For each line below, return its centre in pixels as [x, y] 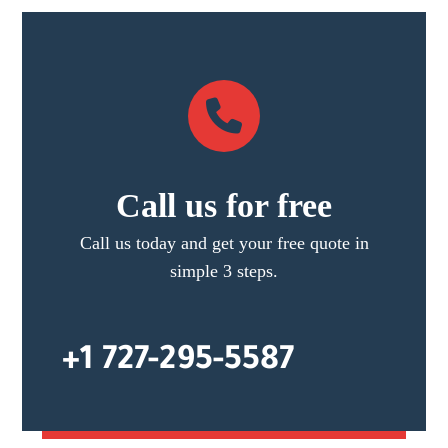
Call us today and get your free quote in [224, 243]
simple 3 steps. [224, 271]
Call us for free [224, 205]
